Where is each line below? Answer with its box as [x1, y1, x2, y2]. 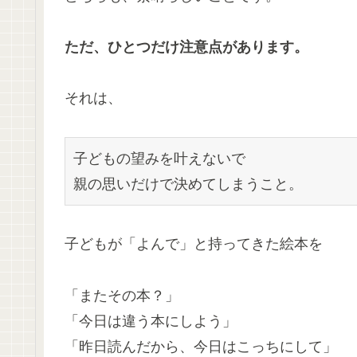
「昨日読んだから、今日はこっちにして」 [65, 338, 337, 355]
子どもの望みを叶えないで [73, 149, 245, 167]
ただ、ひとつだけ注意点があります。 [65, 39, 308, 56]
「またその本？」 [65, 287, 179, 304]
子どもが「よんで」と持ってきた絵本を [65, 236, 323, 253]
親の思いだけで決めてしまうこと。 [73, 175, 303, 192]
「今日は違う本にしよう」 [65, 312, 237, 329]
